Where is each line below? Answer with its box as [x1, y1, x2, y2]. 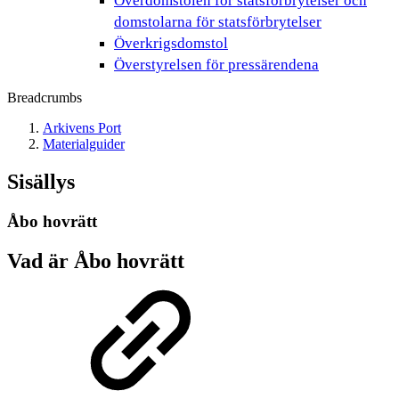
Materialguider [43, 136, 125, 151]
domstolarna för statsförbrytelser [114, 13, 322, 30]
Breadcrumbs [7, 90, 82, 105]
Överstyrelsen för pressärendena [114, 56, 319, 73]
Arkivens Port [43, 120, 121, 135]
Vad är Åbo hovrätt [7, 248, 184, 273]
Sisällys [7, 169, 75, 193]
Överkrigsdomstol [114, 35, 228, 52]
